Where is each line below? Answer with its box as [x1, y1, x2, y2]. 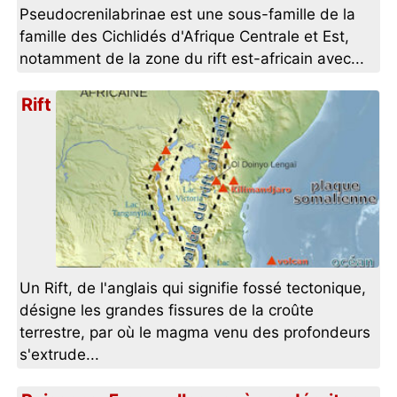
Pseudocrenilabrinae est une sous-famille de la [19, 5, 356, 24]
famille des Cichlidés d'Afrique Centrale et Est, [19, 27, 350, 46]
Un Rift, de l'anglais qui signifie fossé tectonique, [19, 279, 367, 298]
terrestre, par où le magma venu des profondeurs [19, 323, 371, 342]
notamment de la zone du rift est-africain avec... [19, 50, 365, 68]
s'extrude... [19, 346, 100, 364]
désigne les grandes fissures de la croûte [19, 301, 315, 320]
